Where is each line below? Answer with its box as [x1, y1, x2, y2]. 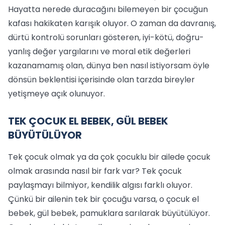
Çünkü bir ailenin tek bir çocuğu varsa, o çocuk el [8, 193, 199, 205]
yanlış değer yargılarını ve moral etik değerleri [8, 46, 190, 57]
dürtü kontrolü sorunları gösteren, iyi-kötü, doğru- [8, 32, 204, 43]
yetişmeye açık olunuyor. [8, 88, 105, 99]
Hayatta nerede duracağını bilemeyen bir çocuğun [8, 4, 208, 15]
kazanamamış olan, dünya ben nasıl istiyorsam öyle [8, 60, 209, 71]
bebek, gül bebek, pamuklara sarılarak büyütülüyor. [8, 207, 212, 219]
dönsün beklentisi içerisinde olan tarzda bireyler [8, 74, 195, 85]
